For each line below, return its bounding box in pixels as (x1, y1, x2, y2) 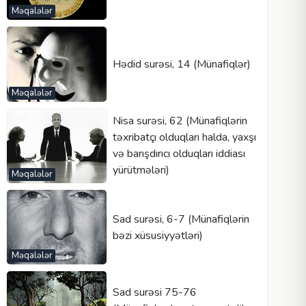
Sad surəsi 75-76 (112, 284, 197, 300)
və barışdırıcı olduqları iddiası (112, 146, 245, 162)
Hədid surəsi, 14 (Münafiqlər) (112, 56, 251, 72)
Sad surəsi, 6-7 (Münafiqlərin (112, 211, 249, 227)
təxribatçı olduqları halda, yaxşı (112, 130, 256, 145)
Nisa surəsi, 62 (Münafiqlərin (112, 113, 247, 129)
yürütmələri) (112, 163, 169, 178)
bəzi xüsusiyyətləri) (112, 227, 203, 243)
